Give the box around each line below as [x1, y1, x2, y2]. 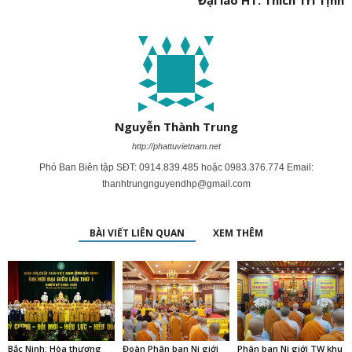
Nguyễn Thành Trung [114, 119, 238, 134]
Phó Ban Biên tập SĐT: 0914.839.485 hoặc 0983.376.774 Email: [38, 162, 313, 173]
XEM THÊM [212, 226, 263, 240]
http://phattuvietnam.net [131, 141, 221, 151]
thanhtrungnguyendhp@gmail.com [101, 178, 251, 189]
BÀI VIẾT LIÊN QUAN [89, 226, 185, 240]
